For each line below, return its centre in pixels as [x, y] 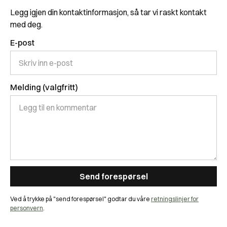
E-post [22, 43]
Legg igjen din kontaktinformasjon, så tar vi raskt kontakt [108, 12]
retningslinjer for [175, 199]
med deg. [26, 25]
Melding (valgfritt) [44, 87]
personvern [27, 208]
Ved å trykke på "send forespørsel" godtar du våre [81, 199]
